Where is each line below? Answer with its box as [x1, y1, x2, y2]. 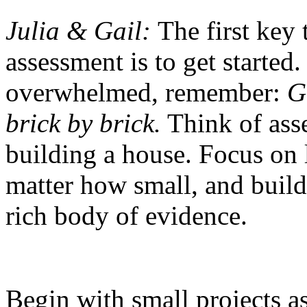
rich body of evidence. [5, 200, 247, 230]
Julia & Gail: [5, 15, 158, 45]
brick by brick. [5, 108, 161, 138]
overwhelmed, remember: [5, 77, 287, 107]
